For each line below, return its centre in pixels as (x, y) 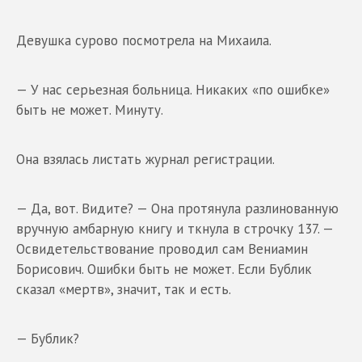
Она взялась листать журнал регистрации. (145, 159)
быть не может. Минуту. (90, 109)
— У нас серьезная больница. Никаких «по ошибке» (173, 89)
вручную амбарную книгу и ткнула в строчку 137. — (175, 228)
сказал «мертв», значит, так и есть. (124, 289)
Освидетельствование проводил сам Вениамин (162, 248)
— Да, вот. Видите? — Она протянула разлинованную (177, 208)
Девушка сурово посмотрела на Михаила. (144, 40)
